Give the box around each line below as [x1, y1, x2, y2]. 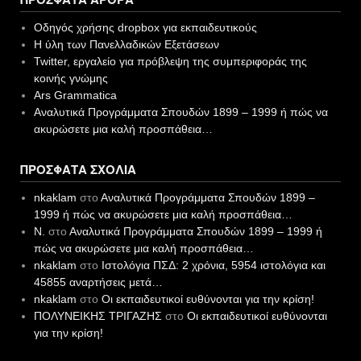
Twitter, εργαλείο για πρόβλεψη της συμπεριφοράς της [33, 55, 307, 68]
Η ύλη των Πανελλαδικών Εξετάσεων [33, 38, 219, 52]
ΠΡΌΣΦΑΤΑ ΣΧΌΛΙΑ [20, 160, 136, 179]
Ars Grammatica [33, 89, 117, 102]
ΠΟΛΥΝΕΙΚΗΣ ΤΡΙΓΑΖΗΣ [33, 309, 162, 323]
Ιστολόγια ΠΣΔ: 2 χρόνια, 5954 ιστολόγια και [101, 259, 326, 272]
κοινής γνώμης [33, 72, 108, 85]
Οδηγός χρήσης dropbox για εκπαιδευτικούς [33, 21, 257, 35]
